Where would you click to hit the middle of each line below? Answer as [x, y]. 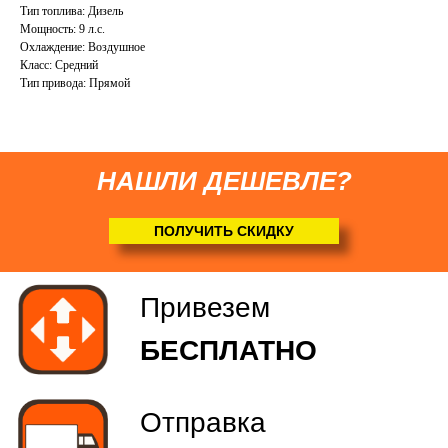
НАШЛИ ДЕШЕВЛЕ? [224, 181]
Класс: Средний [59, 65]
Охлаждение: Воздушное [82, 47]
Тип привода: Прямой [75, 83]
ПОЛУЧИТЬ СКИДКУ [224, 230]
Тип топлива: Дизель [71, 11]
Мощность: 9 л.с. [62, 29]
